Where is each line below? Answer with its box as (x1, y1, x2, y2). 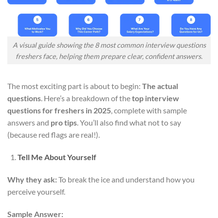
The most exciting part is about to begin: (7, 81, 141, 91)
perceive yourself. (7, 187, 65, 197)
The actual (141, 81, 178, 91)
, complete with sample (111, 106, 187, 115)
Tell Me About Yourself (17, 152, 96, 162)
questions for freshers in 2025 (7, 106, 111, 115)
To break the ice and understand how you (57, 175, 195, 184)
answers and (7, 118, 51, 127)
